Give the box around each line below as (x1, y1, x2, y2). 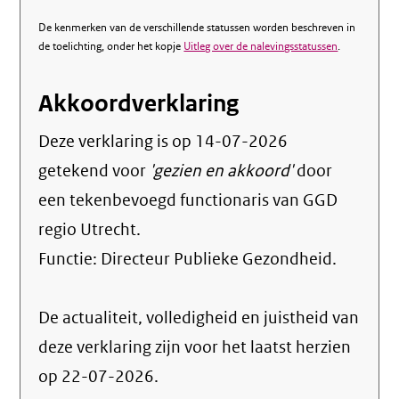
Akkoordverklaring (38, 89, 240, 118)
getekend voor (38, 160, 151, 182)
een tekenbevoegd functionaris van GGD (38, 190, 338, 211)
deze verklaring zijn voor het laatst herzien (38, 337, 352, 358)
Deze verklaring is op (38, 131, 196, 152)
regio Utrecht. (38, 219, 142, 240)
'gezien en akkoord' (150, 160, 294, 182)
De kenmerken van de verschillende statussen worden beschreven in (38, 20, 356, 35)
